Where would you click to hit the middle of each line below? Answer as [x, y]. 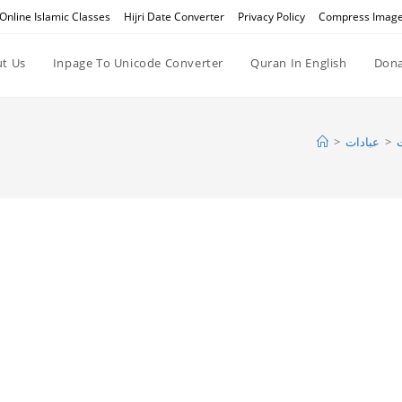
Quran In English [298, 63]
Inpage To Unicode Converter [138, 63]
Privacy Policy [271, 17]
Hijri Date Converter [174, 17]
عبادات [363, 142]
